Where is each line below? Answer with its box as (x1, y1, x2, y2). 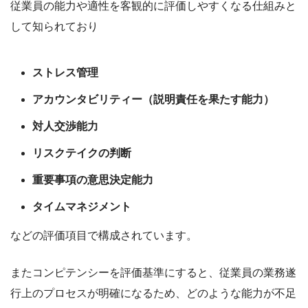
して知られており (10, 21, 98, 33)
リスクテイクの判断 (32, 147, 131, 159)
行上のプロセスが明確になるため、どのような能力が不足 (10, 287, 296, 300)
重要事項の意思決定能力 (32, 174, 153, 186)
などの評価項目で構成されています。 (10, 230, 197, 242)
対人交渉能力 (32, 120, 98, 133)
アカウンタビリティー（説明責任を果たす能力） (32, 93, 274, 106)
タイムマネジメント (32, 201, 131, 213)
